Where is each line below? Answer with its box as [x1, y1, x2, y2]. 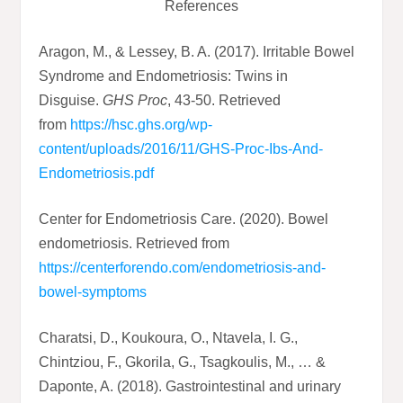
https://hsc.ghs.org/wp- [70, 117, 213, 133]
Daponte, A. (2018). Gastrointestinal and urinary [39, 379, 342, 395]
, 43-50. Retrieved [167, 93, 282, 109]
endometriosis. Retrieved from [39, 236, 230, 252]
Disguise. [39, 93, 103, 109]
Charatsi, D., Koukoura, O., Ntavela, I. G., [39, 330, 299, 346]
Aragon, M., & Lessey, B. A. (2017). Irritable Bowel [39, 44, 355, 60]
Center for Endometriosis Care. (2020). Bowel [39, 211, 329, 228]
